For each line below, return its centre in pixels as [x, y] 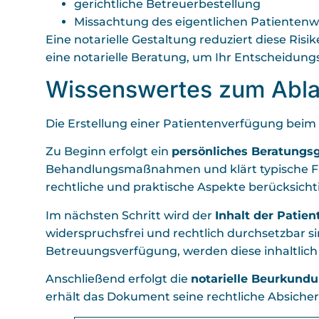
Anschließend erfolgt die [118, 279]
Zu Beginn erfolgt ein [109, 152]
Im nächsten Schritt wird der [130, 215]
